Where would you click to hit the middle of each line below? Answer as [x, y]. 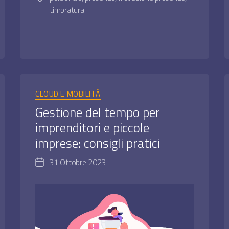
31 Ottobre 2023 [78, 162]
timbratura [67, 10]
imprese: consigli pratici [98, 143]
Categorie [131, 89]
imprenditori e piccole [93, 128]
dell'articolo [58, 175]
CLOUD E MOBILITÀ [68, 94]
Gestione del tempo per [98, 112]
